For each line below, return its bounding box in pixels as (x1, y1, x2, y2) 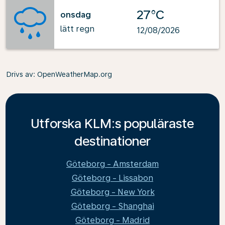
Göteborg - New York (70, 187, 155, 197)
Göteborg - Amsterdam (66, 159, 159, 169)
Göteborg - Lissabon (72, 173, 153, 183)
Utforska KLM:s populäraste (31, 116, 194, 131)
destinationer (74, 133, 151, 149)
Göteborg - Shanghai (71, 201, 154, 211)
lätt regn (60, 24, 94, 34)
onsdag (60, 10, 91, 20)
